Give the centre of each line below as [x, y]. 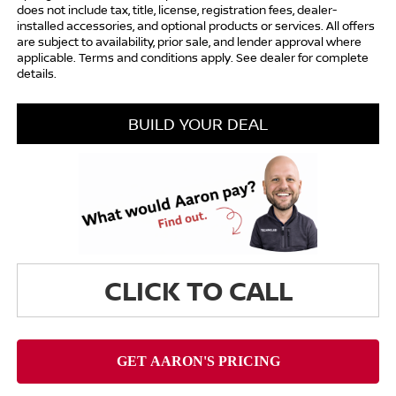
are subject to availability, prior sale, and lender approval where [189, 41]
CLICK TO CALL [198, 290]
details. [36, 73]
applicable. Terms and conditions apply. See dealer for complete [192, 57]
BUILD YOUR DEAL [198, 123]
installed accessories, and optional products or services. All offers [195, 25]
